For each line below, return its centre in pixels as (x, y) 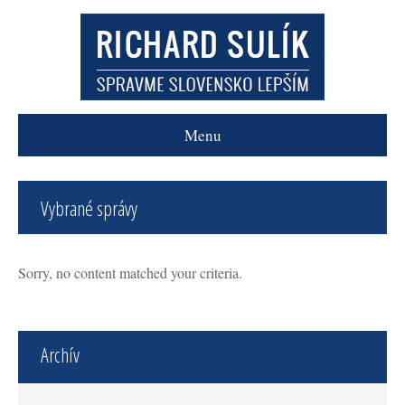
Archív (60, 354)
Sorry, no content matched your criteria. (130, 273)
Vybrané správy (89, 208)
